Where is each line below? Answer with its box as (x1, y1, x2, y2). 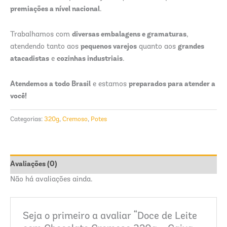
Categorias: (10, 116, 44, 123)
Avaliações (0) (10, 159, 57, 169)
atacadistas (10, 53, 49, 63)
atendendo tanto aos (10, 43, 81, 51)
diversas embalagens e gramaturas (72, 29, 186, 39)
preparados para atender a (129, 79, 215, 88)
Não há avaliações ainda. (10, 175, 93, 183)
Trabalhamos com (10, 30, 72, 39)
